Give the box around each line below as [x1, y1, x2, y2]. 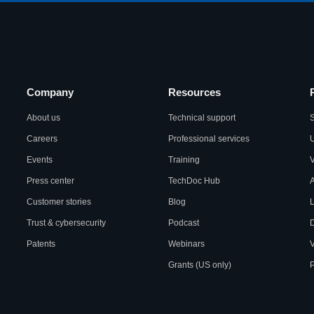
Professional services [168, 134, 250, 144]
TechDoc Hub [168, 176, 220, 186]
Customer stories [27, 197, 91, 207]
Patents [27, 239, 55, 249]
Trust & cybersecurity [27, 218, 106, 228]
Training [168, 155, 200, 165]
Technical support [168, 113, 235, 123]
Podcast [168, 218, 199, 228]
